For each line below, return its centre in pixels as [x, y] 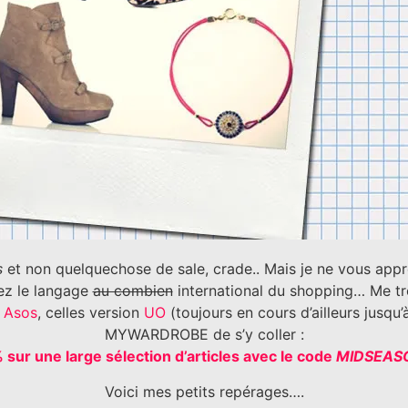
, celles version [90, 313]
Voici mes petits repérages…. [204, 391]
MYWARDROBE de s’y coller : [204, 335]
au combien [133, 291]
